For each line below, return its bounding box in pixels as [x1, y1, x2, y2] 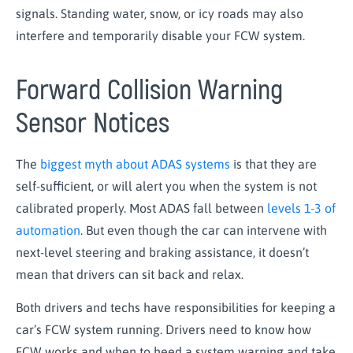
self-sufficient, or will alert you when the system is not [16, 178, 317, 193]
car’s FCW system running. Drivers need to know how [16, 322, 311, 337]
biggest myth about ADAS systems [40, 156, 230, 171]
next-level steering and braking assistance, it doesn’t [16, 244, 309, 259]
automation [16, 222, 80, 237]
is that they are [230, 156, 317, 171]
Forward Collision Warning [16, 72, 283, 108]
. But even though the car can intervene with [80, 222, 327, 237]
